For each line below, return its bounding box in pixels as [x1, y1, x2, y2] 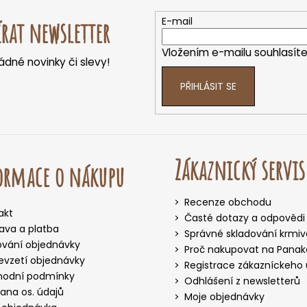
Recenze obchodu [184, 195, 271, 209]
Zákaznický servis [174, 151, 305, 187]
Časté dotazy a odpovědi [184, 210, 305, 225]
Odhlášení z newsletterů [184, 273, 300, 288]
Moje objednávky [184, 289, 265, 304]
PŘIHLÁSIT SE [180, 79, 236, 94]
